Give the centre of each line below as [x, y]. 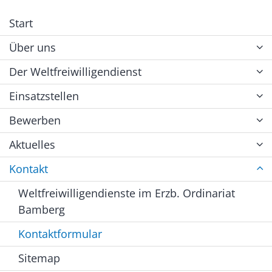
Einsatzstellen [44, 96]
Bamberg [42, 210]
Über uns [32, 48]
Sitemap [39, 258]
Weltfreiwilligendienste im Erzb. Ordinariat [127, 193]
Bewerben [35, 121]
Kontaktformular [60, 234]
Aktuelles [32, 145]
